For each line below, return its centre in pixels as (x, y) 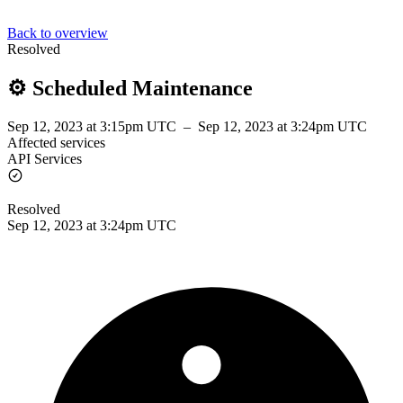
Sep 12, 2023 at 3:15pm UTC (94, 126)
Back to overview (58, 33)
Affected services (56, 142)
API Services (45, 158)
